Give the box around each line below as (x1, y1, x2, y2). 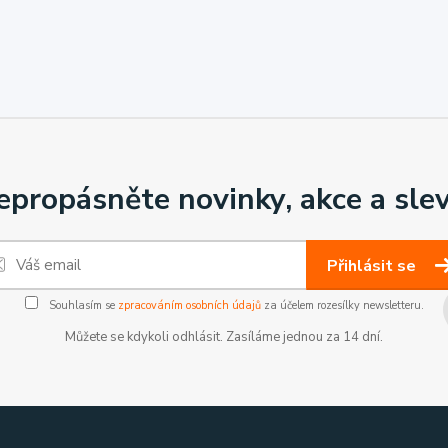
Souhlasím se (45, 298, 118, 313)
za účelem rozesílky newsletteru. (260, 298, 424, 313)
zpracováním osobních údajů (117, 298, 261, 313)
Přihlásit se (327, 255, 420, 277)
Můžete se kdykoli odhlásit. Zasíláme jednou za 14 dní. (65, 328, 383, 346)
